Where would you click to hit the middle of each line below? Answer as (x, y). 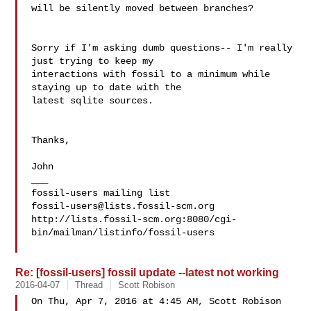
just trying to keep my (95, 61)
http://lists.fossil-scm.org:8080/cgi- (134, 219)
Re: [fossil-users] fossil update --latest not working (148, 272)
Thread (89, 285)
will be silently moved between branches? (143, 8)
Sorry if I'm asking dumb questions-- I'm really (162, 48)
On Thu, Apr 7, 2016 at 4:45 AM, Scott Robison (159, 301)
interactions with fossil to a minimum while (151, 74)
